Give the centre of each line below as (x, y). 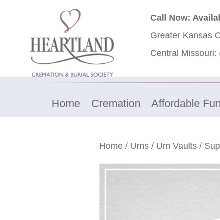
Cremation (116, 104)
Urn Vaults (176, 146)
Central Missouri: (185, 53)
